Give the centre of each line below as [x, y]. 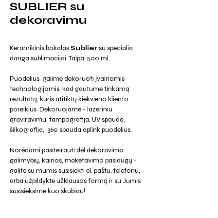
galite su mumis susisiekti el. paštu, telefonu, [75, 171]
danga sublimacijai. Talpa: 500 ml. [60, 58]
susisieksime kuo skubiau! [47, 191]
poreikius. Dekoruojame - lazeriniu [61, 109]
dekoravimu [48, 20]
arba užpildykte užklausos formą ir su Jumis [75, 181]
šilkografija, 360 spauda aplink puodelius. [71, 130]
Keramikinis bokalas [40, 48]
